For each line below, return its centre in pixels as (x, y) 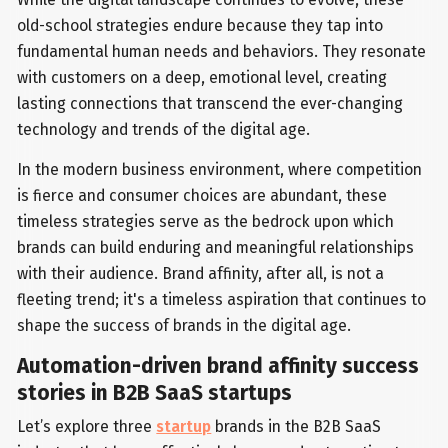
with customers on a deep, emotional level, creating (202, 78)
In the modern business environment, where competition (220, 170)
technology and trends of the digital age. (164, 130)
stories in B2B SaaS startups (155, 393)
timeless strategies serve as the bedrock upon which (206, 222)
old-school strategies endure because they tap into (200, 26)
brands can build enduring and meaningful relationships (216, 248)
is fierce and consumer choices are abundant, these (202, 196)
